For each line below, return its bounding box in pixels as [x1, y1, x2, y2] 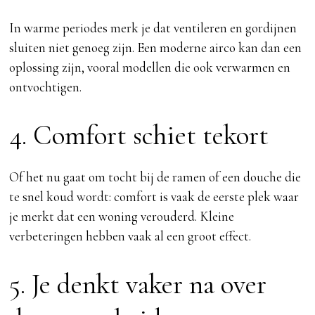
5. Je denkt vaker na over [9, 268, 267, 302]
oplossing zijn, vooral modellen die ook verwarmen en [9, 59, 291, 76]
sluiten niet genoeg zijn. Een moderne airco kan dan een [9, 39, 302, 56]
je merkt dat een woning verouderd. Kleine [9, 208, 235, 225]
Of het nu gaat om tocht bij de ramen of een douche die [9, 169, 302, 186]
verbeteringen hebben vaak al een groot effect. [9, 228, 252, 245]
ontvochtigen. [9, 79, 82, 96]
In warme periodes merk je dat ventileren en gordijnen [9, 20, 297, 37]
